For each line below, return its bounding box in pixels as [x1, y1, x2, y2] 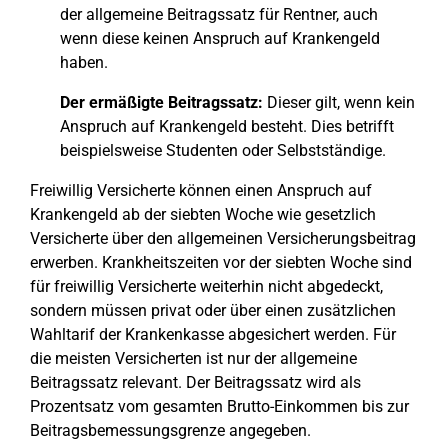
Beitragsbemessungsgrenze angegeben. [30, 421, 311, 440]
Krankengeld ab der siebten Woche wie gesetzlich [30, 205, 376, 224]
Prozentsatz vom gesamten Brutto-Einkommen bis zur [30, 397, 409, 416]
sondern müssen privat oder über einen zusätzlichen [30, 301, 396, 320]
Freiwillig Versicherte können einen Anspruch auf [30, 181, 372, 200]
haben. [60, 53, 108, 72]
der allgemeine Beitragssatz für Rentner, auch [60, 5, 378, 24]
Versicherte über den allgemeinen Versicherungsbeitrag [30, 229, 416, 248]
